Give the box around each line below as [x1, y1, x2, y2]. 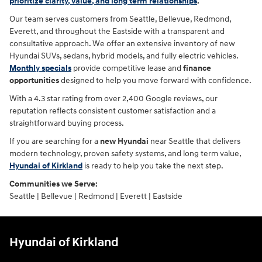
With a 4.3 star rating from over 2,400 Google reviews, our [9, 93, 218, 104]
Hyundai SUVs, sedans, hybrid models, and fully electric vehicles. [9, 50, 238, 61]
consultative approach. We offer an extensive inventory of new [9, 38, 235, 49]
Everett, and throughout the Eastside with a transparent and [9, 26, 225, 36]
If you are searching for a [9, 136, 100, 146]
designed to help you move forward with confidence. [59, 75, 251, 85]
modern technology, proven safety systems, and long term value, [9, 148, 241, 158]
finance [183, 63, 211, 73]
